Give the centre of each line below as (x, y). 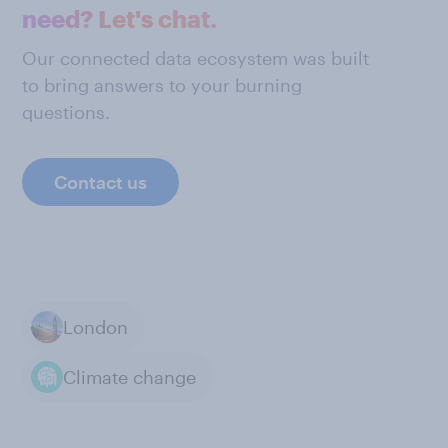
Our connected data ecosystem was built (195, 58)
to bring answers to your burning (162, 85)
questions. (66, 112)
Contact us (100, 182)
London (95, 326)
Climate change (129, 376)
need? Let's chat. (119, 18)
